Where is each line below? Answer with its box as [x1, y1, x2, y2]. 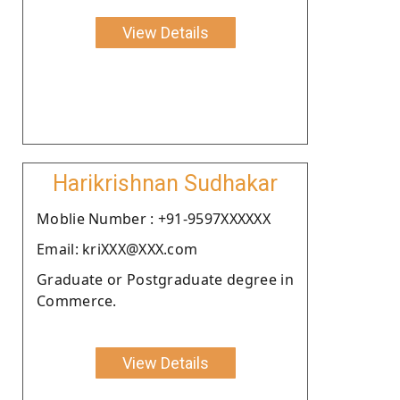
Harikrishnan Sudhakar [53, 170, 278, 196]
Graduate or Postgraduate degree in [37, 269, 294, 289]
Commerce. [37, 290, 117, 311]
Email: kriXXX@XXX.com [37, 238, 198, 259]
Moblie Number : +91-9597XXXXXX [37, 208, 271, 229]
